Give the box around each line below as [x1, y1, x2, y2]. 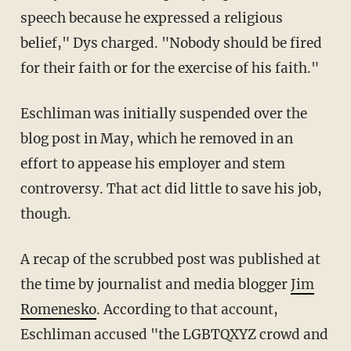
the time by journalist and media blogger [20, 275, 291, 293]
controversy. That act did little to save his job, [20, 179, 322, 197]
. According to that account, [96, 300, 278, 318]
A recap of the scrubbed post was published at [20, 250, 320, 268]
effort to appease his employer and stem [20, 154, 285, 172]
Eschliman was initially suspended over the [20, 104, 307, 122]
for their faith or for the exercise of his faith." [20, 59, 319, 77]
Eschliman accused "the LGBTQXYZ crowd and [20, 325, 328, 343]
